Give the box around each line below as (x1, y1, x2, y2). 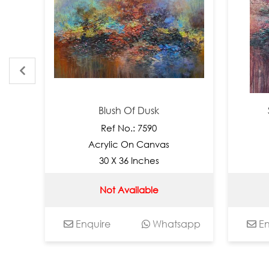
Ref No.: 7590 (83, 122, 140, 133)
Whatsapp (132, 217, 183, 230)
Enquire (56, 217, 94, 230)
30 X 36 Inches (82, 154, 142, 166)
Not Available (82, 184, 142, 196)
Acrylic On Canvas (71, 138, 153, 150)
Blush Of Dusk (81, 104, 142, 116)
